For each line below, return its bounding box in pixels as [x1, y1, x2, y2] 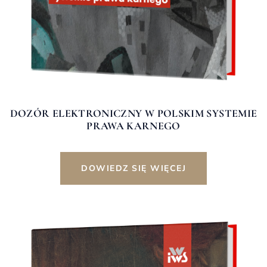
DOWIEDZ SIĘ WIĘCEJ [81, 163, 186, 175]
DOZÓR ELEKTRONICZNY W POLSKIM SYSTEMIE [10, 107, 257, 120]
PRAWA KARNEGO [86, 119, 181, 133]
